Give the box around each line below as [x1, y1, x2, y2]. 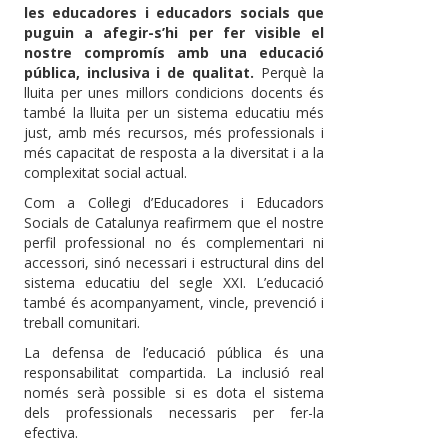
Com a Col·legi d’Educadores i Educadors [24, 193, 325, 213]
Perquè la [253, 63, 325, 83]
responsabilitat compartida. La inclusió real [24, 363, 325, 383]
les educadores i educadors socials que [24, 3, 325, 23]
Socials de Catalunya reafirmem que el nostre [24, 213, 325, 233]
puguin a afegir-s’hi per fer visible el [24, 23, 325, 43]
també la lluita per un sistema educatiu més [24, 103, 325, 123]
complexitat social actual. [24, 163, 187, 183]
